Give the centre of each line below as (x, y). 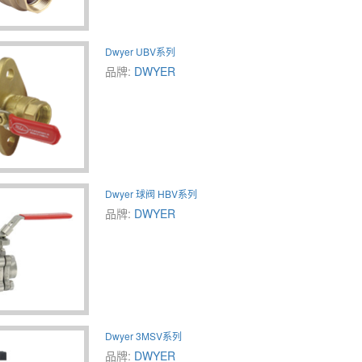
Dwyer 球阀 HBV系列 (151, 193)
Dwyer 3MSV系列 (143, 335)
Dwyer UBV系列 (140, 51)
